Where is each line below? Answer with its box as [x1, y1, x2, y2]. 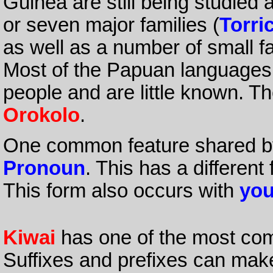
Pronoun [2, 157, 85, 180]
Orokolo [2, 104, 80, 126]
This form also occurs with [2, 180, 239, 202]
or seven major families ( [2, 13, 219, 36]
